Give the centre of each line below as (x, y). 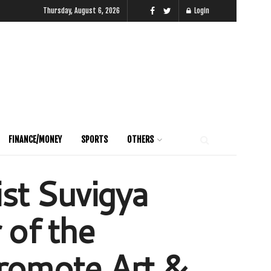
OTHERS (140, 139)
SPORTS (94, 139)
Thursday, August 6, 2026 (81, 11)
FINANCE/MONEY (35, 139)
